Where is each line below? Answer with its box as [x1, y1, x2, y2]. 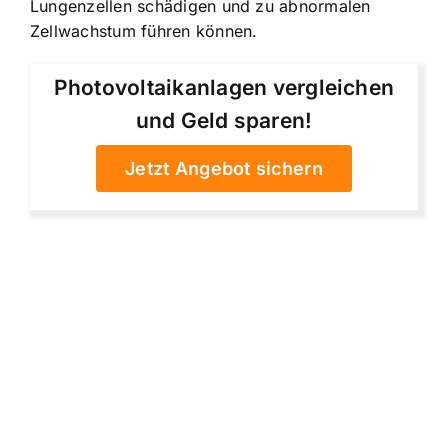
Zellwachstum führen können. [30, 20, 258, 41]
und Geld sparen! [135, 108, 313, 134]
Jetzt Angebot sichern [125, 158, 323, 180]
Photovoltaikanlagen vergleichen [53, 75, 395, 101]
